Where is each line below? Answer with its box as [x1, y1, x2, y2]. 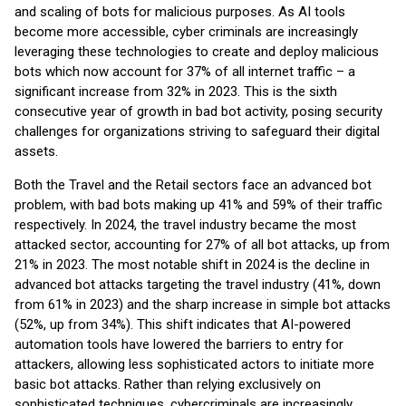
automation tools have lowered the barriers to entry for [14, 336, 343, 353]
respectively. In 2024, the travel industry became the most [14, 217, 356, 233]
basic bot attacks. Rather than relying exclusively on [14, 376, 321, 392]
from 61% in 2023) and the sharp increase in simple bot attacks [14, 296, 391, 313]
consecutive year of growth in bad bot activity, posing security [14, 103, 382, 120]
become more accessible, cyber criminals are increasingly [14, 24, 358, 40]
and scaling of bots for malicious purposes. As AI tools [14, 4, 345, 20]
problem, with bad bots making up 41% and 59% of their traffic [14, 197, 382, 213]
